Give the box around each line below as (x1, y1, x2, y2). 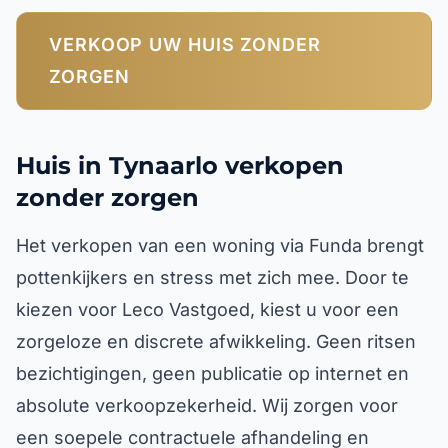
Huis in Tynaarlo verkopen (16, 151, 344, 180)
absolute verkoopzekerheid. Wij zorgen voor (16, 395, 398, 416)
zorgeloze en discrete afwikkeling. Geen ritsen (16, 331, 416, 352)
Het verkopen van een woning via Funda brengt (16, 235, 424, 256)
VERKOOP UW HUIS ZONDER (49, 34, 321, 55)
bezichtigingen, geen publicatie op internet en (16, 363, 409, 384)
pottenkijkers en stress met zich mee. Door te (16, 267, 409, 288)
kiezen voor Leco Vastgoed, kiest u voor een (16, 299, 399, 320)
